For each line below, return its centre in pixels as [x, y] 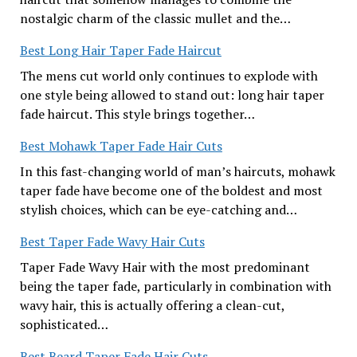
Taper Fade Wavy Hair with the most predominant [165, 267]
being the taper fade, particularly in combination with [175, 286]
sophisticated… [64, 324]
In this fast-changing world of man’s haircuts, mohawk [177, 171]
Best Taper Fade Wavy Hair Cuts [112, 241]
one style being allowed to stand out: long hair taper [172, 95]
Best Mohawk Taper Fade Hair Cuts [121, 146]
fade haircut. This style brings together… [137, 114]
